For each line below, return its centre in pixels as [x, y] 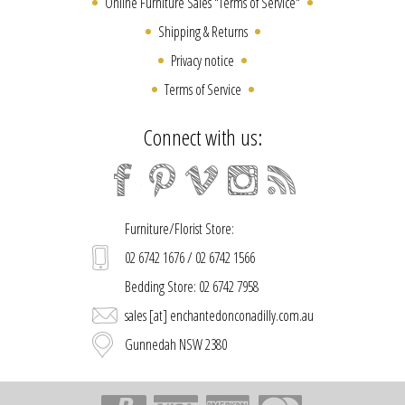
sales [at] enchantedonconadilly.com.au [219, 316]
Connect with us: [202, 137]
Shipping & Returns [202, 32]
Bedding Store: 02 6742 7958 [191, 287]
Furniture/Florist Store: [179, 229]
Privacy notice [202, 61]
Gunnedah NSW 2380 [175, 345]
